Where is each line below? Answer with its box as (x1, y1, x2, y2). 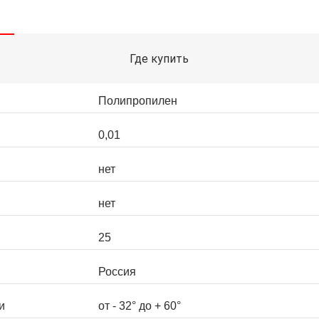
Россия (98, 266, 136, 278)
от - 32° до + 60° (98, 300, 181, 313)
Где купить (130, 51, 189, 66)
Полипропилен (98, 95, 177, 108)
